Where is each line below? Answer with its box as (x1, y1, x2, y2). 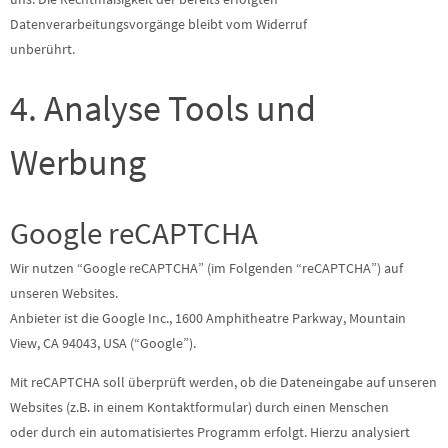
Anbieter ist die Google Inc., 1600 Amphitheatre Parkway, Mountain (10, 309, 406, 327)
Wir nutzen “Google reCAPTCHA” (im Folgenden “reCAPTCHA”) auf (10, 259, 403, 277)
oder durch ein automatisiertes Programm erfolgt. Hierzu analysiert (10, 423, 410, 441)
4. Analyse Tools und (10, 86, 316, 131)
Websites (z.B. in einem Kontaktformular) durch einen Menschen (10, 398, 389, 416)
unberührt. (10, 40, 75, 58)
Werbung (10, 140, 146, 185)
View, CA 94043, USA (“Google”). (10, 334, 196, 352)
